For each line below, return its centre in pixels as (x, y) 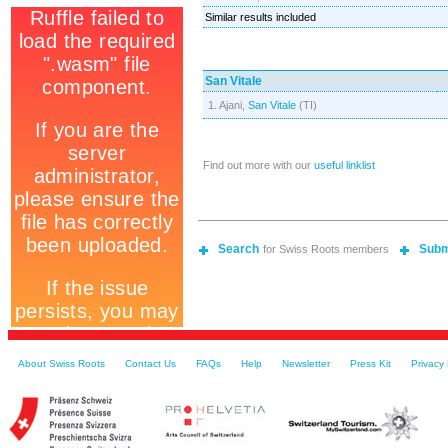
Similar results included (260, 17)
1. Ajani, (228, 105)
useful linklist (344, 165)
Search (238, 249)
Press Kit (370, 363)
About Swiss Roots (61, 363)
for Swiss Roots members (326, 249)
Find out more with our (258, 165)
